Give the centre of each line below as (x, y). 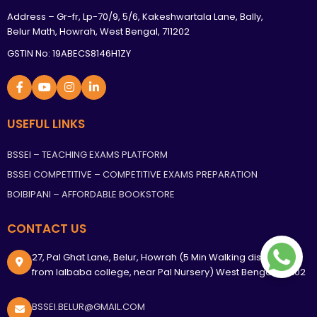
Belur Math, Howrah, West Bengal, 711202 (98, 31)
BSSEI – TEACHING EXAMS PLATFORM (87, 154)
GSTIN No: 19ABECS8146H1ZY (69, 53)
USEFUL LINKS (46, 123)
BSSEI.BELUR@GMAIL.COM (88, 306)
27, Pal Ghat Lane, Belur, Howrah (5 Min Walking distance (160, 257)
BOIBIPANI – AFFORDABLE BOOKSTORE (91, 194)
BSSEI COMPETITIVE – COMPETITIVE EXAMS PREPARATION (132, 174)
